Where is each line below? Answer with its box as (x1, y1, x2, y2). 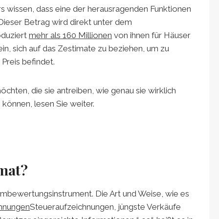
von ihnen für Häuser (112, 30, 191, 40)
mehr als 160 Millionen (29, 30, 112, 40)
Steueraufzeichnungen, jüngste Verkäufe (30, 201, 181, 212)
